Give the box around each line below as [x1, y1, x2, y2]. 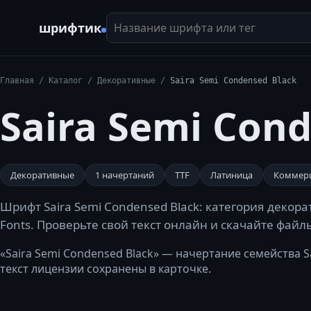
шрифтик [39, 19, 101, 36]
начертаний [100, 169, 154, 181]
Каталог [49, 76, 83, 85]
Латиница [210, 169, 253, 181]
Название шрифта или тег [106, 12, 247, 27]
